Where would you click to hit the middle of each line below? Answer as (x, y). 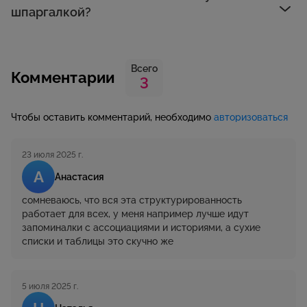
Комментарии (63, 78)
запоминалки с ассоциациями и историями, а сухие (141, 228)
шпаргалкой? (51, 12)
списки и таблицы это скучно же (98, 242)
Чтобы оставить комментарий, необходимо (112, 118)
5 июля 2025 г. (50, 287)
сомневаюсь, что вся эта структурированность (132, 200)
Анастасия (79, 177)
